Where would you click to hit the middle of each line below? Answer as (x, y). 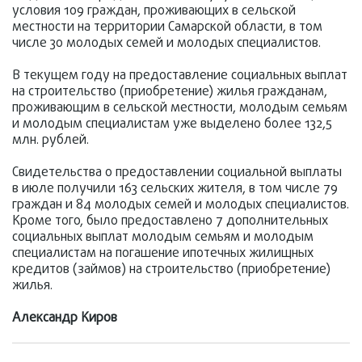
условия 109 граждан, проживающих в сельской (154, 11)
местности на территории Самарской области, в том (167, 27)
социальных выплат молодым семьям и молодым (163, 238)
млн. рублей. (51, 141)
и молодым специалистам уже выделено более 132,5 (172, 124)
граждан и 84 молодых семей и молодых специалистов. (181, 205)
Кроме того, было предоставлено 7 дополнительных (170, 221)
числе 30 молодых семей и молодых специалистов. (166, 44)
